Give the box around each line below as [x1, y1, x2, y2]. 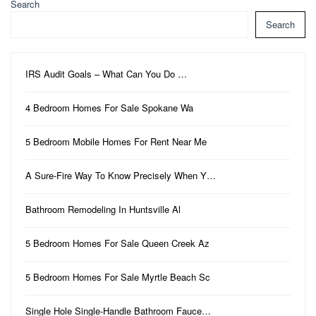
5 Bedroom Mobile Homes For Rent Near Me [25, 135, 207, 149]
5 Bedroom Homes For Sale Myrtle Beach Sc [25, 270, 210, 284]
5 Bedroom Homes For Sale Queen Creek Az [25, 236, 209, 250]
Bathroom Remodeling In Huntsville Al [25, 202, 181, 217]
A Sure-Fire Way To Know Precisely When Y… [25, 169, 216, 183]
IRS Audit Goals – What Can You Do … [25, 67, 187, 81]
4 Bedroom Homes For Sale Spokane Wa [25, 101, 193, 115]
